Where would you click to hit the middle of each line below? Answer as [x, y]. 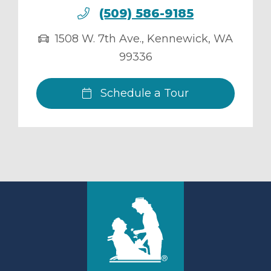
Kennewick [178, 39]
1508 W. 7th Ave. [98, 39]
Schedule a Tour [143, 93]
